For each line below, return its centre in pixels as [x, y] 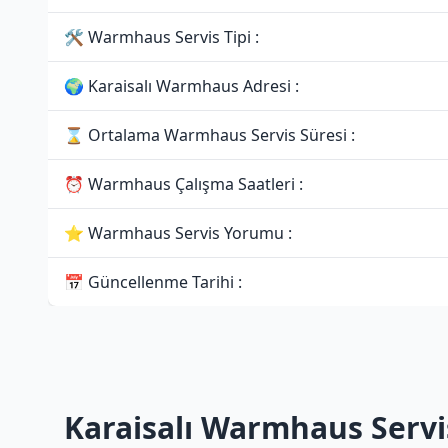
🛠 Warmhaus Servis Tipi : [161, 37]
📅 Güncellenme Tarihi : [153, 282]
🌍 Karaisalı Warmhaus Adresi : [181, 86]
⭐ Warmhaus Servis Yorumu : [178, 233]
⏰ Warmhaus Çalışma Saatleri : [183, 184]
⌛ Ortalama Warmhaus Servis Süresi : [209, 135]
